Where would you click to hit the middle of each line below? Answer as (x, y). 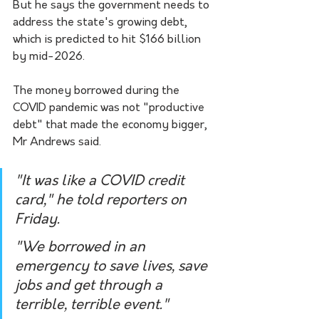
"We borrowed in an (82, 248)
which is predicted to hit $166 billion (108, 40)
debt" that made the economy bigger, (111, 126)
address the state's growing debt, (101, 23)
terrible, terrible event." (92, 306)
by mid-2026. (50, 57)
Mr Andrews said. (57, 143)
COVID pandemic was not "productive (110, 109)
